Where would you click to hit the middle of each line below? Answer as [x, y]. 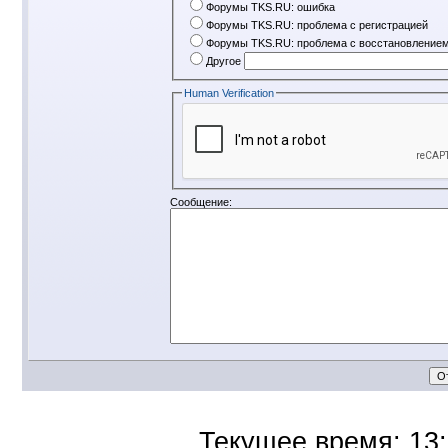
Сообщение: [201, 202]
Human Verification [229, 93]
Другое [224, 60]
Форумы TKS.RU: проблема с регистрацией [317, 24]
